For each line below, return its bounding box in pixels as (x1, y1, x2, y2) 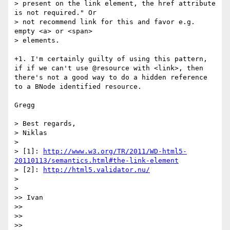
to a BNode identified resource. (14, 83, 142, 91)
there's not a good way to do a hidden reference (14, 73, 207, 82)
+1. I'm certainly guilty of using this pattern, (14, 55, 207, 63)
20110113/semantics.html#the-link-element (14, 157, 179, 165)
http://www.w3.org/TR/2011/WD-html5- (43, 147, 187, 156)
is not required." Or (14, 9, 97, 17)
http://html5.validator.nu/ (43, 166, 150, 174)
